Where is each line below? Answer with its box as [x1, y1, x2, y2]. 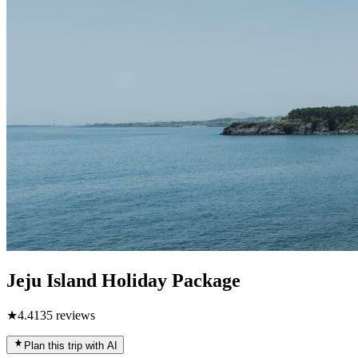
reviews [53, 308, 95, 322]
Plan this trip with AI [24, 339, 117, 352]
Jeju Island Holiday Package [6, 269, 241, 291]
